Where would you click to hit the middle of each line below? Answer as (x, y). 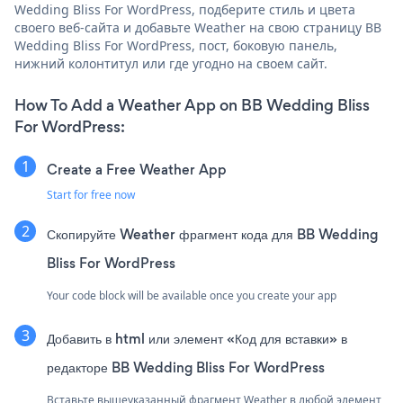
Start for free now (91, 194)
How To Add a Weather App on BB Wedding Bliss (192, 105)
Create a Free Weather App (137, 169)
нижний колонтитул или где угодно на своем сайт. (171, 63)
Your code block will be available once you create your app (192, 295)
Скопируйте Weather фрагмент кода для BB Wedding (212, 234)
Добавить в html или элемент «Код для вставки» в (197, 338)
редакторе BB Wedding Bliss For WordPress (186, 367)
